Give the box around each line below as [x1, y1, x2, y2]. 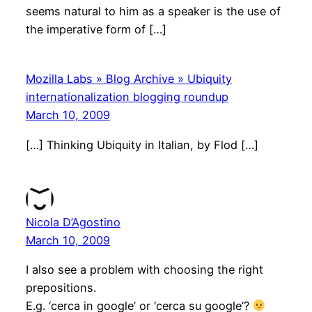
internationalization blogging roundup [25, 90, 228, 104]
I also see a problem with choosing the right [25, 262, 263, 276]
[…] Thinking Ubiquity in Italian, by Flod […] [25, 137, 258, 152]
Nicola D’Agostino [25, 214, 120, 229]
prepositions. [25, 280, 96, 295]
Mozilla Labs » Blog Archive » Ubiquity [25, 72, 232, 86]
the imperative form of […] [25, 22, 166, 37]
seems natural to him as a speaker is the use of [25, 4, 281, 19]
